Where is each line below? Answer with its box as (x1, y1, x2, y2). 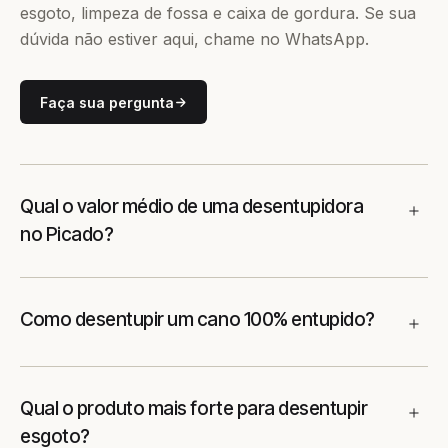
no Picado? (20, 223, 114, 246)
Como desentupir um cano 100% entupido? (20, 308, 375, 331)
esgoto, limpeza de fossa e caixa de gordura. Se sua (20, 3, 416, 23)
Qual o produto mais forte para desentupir (20, 397, 368, 420)
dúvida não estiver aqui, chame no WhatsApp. (20, 29, 369, 49)
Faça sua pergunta (40, 93, 174, 111)
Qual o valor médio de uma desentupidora (20, 195, 364, 218)
